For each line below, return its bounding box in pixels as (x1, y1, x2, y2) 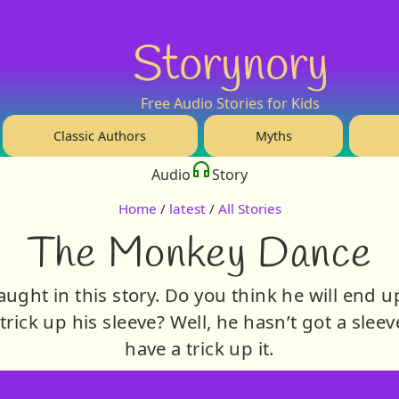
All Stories (217, 199, 281, 218)
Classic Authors (53, 126, 147, 144)
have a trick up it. (125, 335, 274, 361)
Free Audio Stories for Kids (141, 93, 321, 113)
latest (168, 199, 206, 218)
